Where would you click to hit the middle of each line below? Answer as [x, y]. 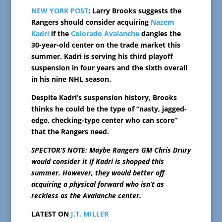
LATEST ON [51, 214]
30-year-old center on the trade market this [106, 45]
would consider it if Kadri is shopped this [97, 162]
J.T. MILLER [89, 214]
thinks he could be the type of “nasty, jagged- [109, 109]
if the [60, 34]
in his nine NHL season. [71, 79]
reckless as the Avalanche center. [86, 196]
